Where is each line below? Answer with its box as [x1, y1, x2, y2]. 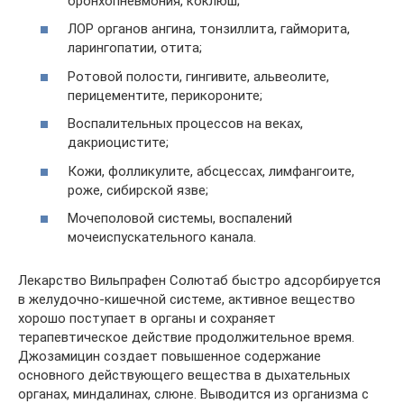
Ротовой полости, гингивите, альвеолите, [68, 68, 329, 85]
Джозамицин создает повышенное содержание [18, 348, 321, 364]
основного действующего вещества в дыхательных [18, 367, 350, 383]
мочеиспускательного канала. [68, 229, 256, 245]
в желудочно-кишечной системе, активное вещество [18, 291, 355, 308]
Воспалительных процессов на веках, [68, 115, 303, 132]
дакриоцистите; [68, 134, 169, 151]
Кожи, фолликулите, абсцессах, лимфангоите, [68, 162, 354, 179]
